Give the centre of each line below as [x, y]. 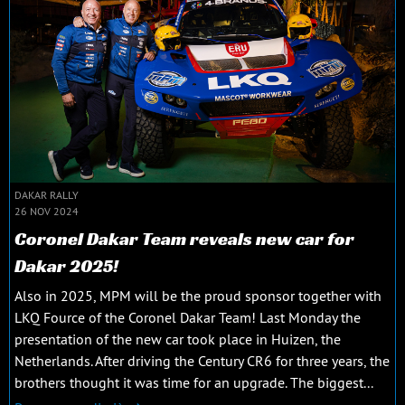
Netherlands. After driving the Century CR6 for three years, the [202, 360]
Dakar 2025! [66, 265]
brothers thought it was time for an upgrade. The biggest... [194, 382]
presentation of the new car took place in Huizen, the [178, 339]
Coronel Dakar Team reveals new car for [184, 238]
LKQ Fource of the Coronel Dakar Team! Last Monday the [188, 317]
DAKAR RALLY [47, 194]
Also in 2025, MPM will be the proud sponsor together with [198, 295]
